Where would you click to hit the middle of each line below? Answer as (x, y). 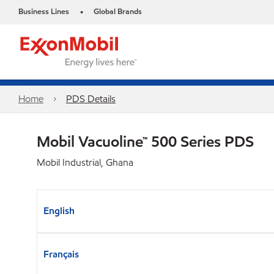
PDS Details (91, 99)
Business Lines (44, 12)
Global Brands (118, 12)
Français (61, 254)
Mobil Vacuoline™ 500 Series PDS (145, 141)
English (59, 211)
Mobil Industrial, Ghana (85, 162)
